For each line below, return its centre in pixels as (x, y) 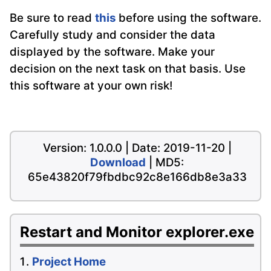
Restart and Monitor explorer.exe (137, 232)
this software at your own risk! (91, 86)
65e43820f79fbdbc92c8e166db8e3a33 (137, 177)
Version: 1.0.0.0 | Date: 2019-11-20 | (137, 148)
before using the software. (188, 18)
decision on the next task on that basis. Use (128, 69)
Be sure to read (52, 18)
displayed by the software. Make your (112, 52)
